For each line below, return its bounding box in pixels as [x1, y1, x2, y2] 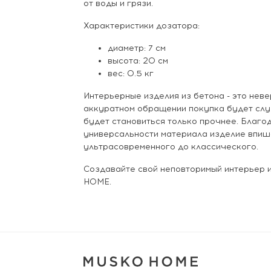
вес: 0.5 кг [108, 68, 154, 79]
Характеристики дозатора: [83, 20, 200, 31]
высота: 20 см [108, 55, 168, 66]
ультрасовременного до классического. [83, 141, 258, 152]
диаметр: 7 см [108, 42, 166, 53]
